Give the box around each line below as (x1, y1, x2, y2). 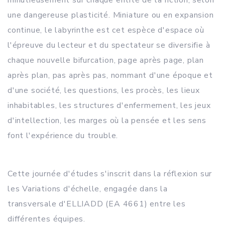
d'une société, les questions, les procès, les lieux (8, 85, 200, 96)
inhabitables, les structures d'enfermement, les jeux (8, 100, 211, 111)
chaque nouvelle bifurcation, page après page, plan (8, 55, 204, 66)
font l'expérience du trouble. (8, 130, 119, 141)
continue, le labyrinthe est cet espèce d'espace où (8, 25, 204, 36)
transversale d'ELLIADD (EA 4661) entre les (8, 198, 186, 209)
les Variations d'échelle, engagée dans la (8, 183, 168, 194)
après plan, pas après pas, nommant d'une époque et (8, 70, 213, 81)
